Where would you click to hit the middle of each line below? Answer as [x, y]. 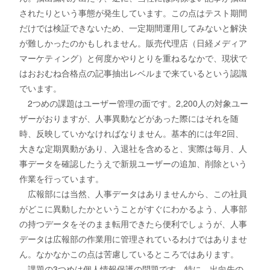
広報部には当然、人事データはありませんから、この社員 [133, 194]
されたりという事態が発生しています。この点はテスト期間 [133, 13]
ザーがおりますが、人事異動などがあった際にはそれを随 [129, 118]
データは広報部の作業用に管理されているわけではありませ [133, 239]
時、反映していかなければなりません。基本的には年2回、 [132, 133]
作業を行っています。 [62, 179]
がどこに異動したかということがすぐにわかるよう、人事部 [133, 209]
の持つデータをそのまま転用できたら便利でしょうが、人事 [133, 224]
